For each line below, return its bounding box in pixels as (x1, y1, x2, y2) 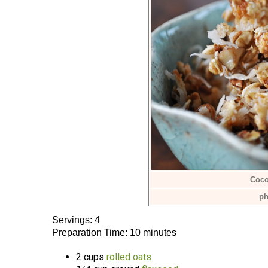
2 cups (76, 251, 106, 263)
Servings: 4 (52, 215, 100, 225)
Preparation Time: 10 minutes (52, 227, 176, 237)
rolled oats (106, 251, 151, 263)
